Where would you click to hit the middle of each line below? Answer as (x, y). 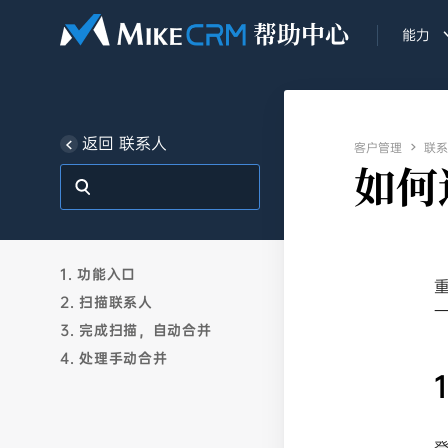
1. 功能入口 (98, 274)
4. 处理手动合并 (114, 358)
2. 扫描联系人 (106, 302)
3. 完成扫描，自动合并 (136, 330)
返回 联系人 (124, 143)
